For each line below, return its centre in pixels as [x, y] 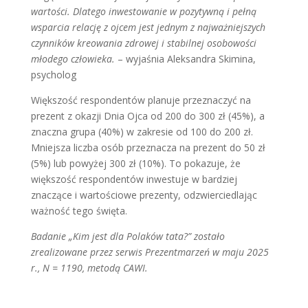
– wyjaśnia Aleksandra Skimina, [185, 59]
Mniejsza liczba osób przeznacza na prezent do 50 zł [148, 147]
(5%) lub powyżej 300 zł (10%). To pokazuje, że [135, 163]
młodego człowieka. [73, 59]
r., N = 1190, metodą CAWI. [89, 268]
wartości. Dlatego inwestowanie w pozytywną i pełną [143, 11]
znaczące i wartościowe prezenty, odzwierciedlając [144, 195]
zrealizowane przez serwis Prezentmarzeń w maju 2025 [150, 252]
